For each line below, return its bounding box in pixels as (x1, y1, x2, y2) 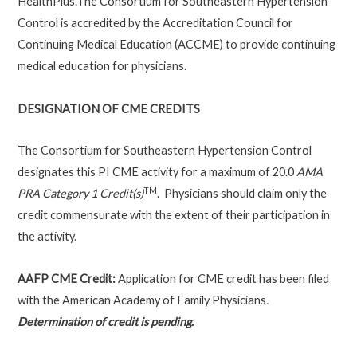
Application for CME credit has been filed (115, 271, 329, 285)
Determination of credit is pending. (17, 314, 194, 328)
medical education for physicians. (17, 58, 186, 73)
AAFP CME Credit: (17, 271, 116, 285)
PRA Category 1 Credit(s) (17, 186, 143, 201)
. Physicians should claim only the (156, 186, 327, 201)
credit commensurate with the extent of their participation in (17, 208, 330, 222)
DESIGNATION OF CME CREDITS (17, 101, 200, 116)
